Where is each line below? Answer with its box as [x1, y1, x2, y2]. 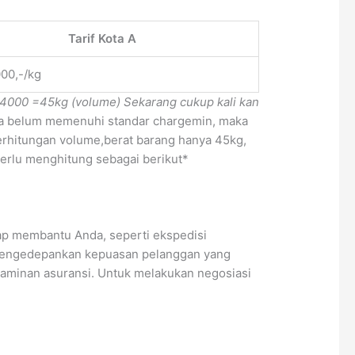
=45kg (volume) [32, 94, 121, 109]
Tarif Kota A [67, 31, 136, 46]
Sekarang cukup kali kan [124, 94, 260, 109]
